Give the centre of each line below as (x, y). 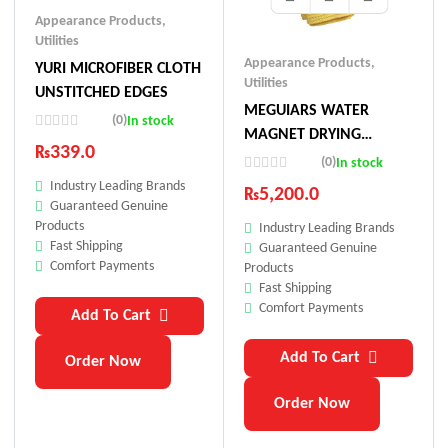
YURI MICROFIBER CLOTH (118, 68)
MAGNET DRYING (302, 135)
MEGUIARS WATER (306, 111)
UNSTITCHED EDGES (101, 92)
